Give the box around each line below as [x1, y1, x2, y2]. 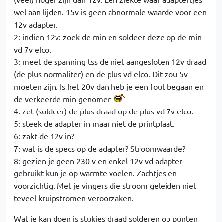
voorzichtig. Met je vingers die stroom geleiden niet [14, 180, 196, 190]
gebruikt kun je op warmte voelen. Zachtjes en [14, 168, 177, 178]
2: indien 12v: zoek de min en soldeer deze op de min [14, 32, 202, 42]
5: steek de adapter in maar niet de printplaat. [14, 118, 175, 128]
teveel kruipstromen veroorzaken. [14, 193, 134, 203]
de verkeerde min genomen [14, 94, 114, 104]
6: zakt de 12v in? [14, 131, 74, 141]
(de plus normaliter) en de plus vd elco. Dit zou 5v [14, 69, 188, 79]
